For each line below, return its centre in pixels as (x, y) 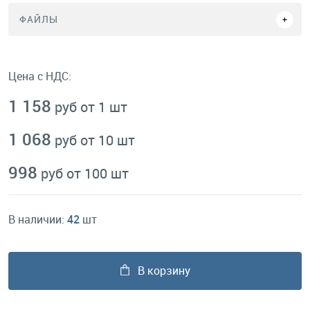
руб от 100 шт (85, 173)
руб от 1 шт (91, 107)
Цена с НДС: (40, 76)
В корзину (164, 271)
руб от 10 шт (95, 140)
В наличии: (38, 219)
